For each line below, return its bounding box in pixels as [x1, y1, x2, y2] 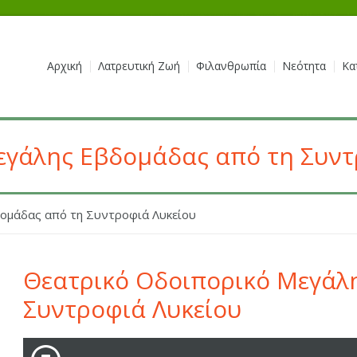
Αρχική [46, 58, 82, 73]
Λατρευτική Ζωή [97, 58, 180, 73]
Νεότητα [281, 58, 326, 73]
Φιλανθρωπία [195, 58, 266, 73]
